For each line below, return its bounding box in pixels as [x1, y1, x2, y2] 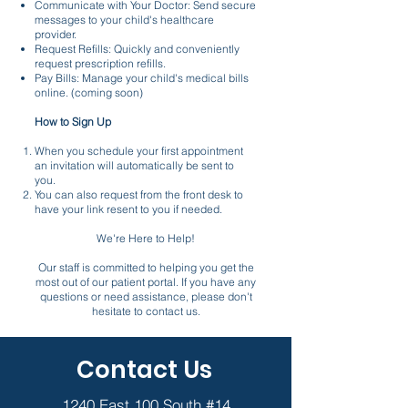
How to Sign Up [35, 115, 111, 128]
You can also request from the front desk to [35, 188, 243, 201]
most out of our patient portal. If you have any [36, 275, 256, 289]
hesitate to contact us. [91, 304, 200, 318]
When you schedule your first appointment [35, 144, 243, 158]
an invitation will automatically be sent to [35, 158, 234, 172]
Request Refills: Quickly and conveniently [35, 42, 240, 56]
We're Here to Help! [97, 231, 195, 245]
